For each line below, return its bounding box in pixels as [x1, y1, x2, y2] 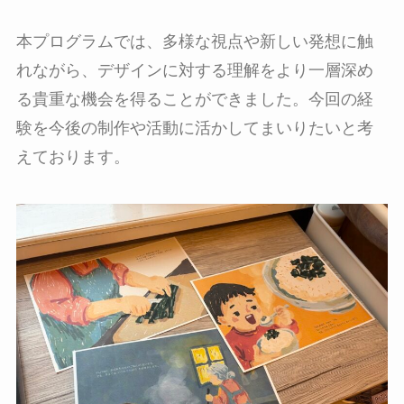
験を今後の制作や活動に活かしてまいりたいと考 [15, 119, 373, 138]
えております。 [15, 148, 130, 167]
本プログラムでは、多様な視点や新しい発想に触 [15, 32, 373, 51]
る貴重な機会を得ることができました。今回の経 [15, 90, 373, 109]
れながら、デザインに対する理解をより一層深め [15, 61, 373, 80]
